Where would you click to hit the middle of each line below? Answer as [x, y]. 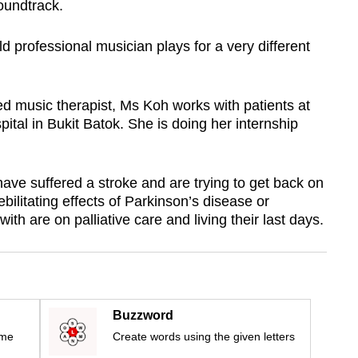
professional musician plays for [114, 47]
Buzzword [143, 316]
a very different [262, 47]
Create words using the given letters [204, 337]
